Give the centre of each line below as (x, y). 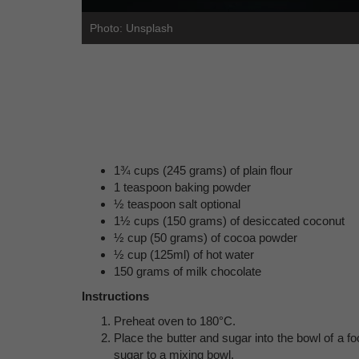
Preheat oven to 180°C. (175, 321)
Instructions (115, 296)
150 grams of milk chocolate (188, 271)
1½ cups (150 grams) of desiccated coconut (229, 221)
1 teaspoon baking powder (182, 187)
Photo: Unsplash (131, 28)
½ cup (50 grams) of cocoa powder (206, 238)
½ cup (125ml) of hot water (184, 254)
